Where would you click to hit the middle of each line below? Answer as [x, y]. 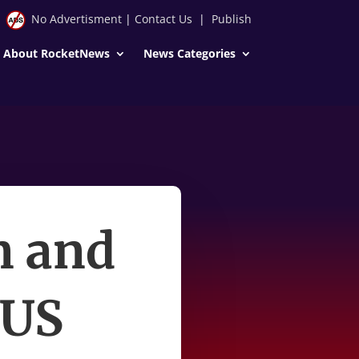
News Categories [189, 53]
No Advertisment [76, 19]
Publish [231, 19]
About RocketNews [56, 53]
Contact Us [163, 19]
